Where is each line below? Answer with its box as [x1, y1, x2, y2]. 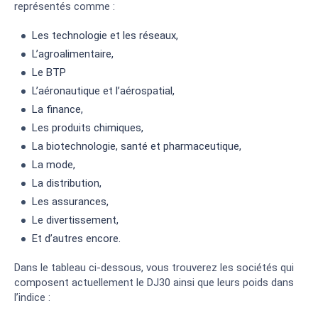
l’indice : [14, 290, 50, 304]
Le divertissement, [32, 213, 119, 226]
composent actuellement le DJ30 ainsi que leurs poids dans [14, 275, 294, 289]
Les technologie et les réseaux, [32, 28, 178, 42]
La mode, [32, 158, 75, 171]
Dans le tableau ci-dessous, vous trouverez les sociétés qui [14, 261, 294, 274]
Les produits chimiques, [32, 121, 143, 134]
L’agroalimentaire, [32, 47, 114, 60]
